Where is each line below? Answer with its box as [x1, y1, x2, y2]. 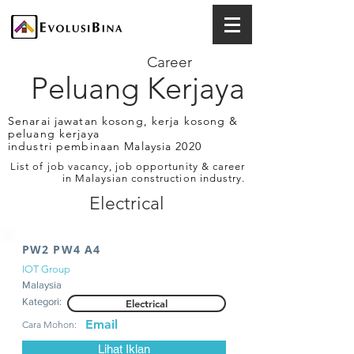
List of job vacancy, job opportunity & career [10, 160, 245, 172]
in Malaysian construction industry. [62, 172, 245, 184]
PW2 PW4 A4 [22, 242, 101, 257]
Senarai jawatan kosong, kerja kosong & [8, 114, 239, 128]
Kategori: [22, 296, 62, 307]
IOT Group [22, 263, 70, 275]
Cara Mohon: [22, 318, 77, 330]
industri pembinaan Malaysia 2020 [8, 139, 201, 153]
